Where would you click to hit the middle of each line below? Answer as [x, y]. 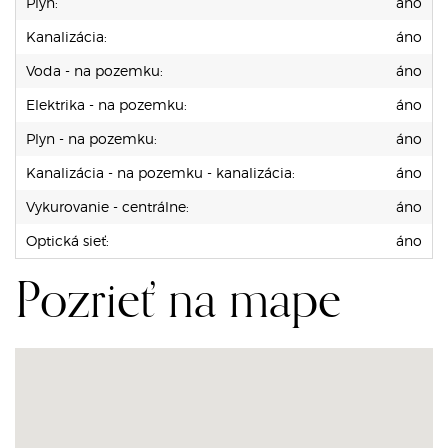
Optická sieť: [67, 240]
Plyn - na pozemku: [91, 138]
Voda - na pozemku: [94, 70]
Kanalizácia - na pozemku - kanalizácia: [160, 172]
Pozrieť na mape [178, 302]
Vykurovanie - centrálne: [107, 206]
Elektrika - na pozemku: [106, 104]
